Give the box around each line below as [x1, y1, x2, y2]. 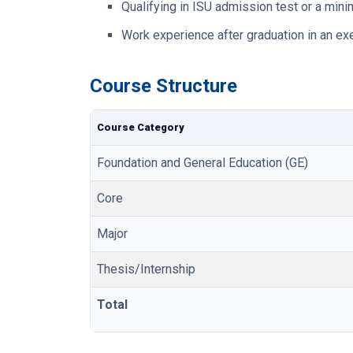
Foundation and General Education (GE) [97, 154, 308, 170]
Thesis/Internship [97, 261, 195, 277]
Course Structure [90, 74, 237, 97]
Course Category [97, 121, 184, 133]
